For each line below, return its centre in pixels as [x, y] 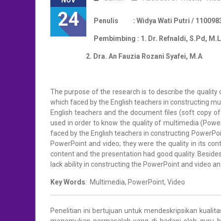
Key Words [68, 182]
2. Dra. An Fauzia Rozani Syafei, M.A [126, 56]
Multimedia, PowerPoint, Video [137, 182]
